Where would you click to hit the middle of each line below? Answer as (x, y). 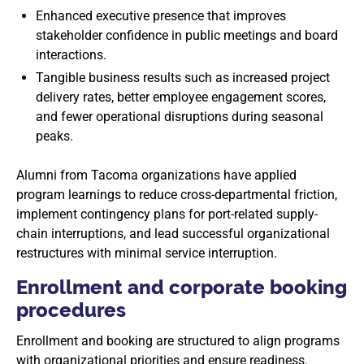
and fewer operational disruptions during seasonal (180, 117)
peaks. (54, 136)
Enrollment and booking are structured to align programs (178, 341)
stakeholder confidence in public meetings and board (187, 35)
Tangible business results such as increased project (183, 78)
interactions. (71, 55)
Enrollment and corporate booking (182, 287)
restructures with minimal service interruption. (147, 253)
